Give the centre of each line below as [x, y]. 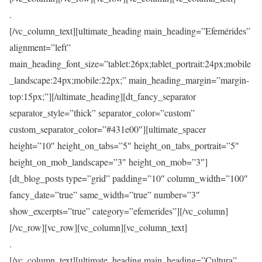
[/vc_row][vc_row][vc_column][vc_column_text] [98, 227]
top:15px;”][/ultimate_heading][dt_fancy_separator [103, 96]
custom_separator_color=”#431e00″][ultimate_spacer [108, 129]
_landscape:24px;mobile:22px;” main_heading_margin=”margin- [129, 80]
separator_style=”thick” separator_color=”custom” [102, 112]
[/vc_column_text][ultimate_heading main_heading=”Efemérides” [130, 30]
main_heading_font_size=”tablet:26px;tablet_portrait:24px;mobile [130, 63]
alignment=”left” [40, 47]
